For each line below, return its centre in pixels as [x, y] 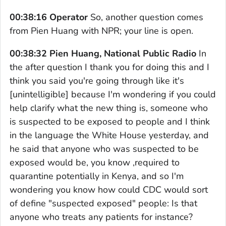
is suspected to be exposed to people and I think [110, 121]
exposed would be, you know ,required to [95, 162]
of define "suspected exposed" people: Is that [103, 203]
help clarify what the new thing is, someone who [109, 108]
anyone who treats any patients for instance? [101, 217]
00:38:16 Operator [49, 17]
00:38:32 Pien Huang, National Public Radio [103, 53]
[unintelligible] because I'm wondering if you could [113, 94]
